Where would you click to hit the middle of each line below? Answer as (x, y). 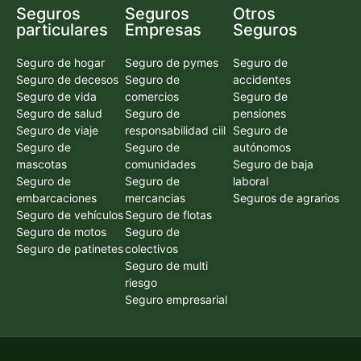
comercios (151, 96)
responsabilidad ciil (175, 130)
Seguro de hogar (60, 62)
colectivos (151, 248)
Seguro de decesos (67, 79)
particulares (62, 29)
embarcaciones (56, 197)
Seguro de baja (274, 164)
